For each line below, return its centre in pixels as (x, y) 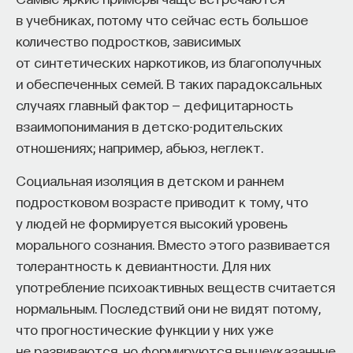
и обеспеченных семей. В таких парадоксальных (169, 83)
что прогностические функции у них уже (145, 329)
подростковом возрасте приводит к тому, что (162, 201)
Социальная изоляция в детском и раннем (150, 180)
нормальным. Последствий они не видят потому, (168, 308)
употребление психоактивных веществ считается (175, 286)
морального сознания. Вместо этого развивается (173, 244)
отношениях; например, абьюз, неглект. (139, 147)
